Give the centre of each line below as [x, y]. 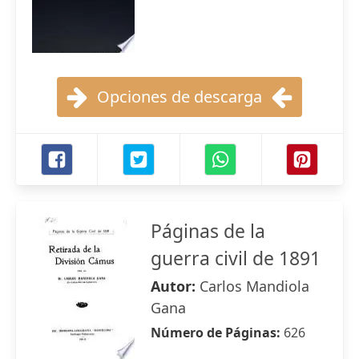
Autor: [175, 286]
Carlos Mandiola [254, 286]
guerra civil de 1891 [236, 258]
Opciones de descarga [179, 97]
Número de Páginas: [217, 333]
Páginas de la [208, 231]
